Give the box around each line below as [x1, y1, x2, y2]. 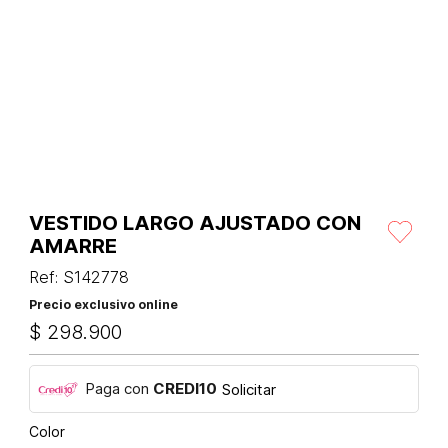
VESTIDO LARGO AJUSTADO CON [29, 211, 361, 236]
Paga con [85, 379, 153, 399]
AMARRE [29, 234, 117, 259]
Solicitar [222, 379, 276, 399]
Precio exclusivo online [29, 297, 178, 313]
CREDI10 [153, 379, 217, 399]
